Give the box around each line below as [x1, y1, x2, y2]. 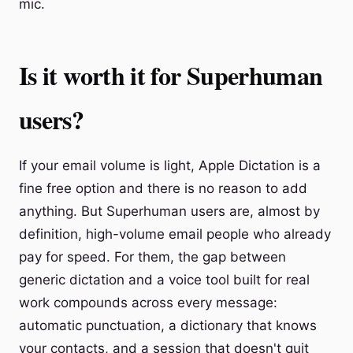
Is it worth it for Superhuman [19, 57, 323, 94]
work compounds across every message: [19, 295, 277, 310]
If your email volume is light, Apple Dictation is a [19, 158, 321, 173]
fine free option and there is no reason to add [19, 180, 307, 196]
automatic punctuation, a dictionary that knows [19, 318, 317, 333]
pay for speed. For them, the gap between [19, 249, 286, 265]
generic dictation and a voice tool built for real [19, 272, 310, 288]
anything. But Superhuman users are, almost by [19, 203, 320, 219]
